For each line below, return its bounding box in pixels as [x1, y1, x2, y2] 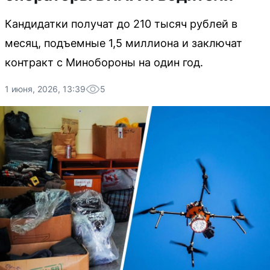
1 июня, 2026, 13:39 [5, 84, 86, 94]
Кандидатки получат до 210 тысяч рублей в [5, 17, 237, 30]
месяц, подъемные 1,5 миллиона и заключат [5, 37, 242, 49]
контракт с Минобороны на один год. [5, 56, 203, 69]
